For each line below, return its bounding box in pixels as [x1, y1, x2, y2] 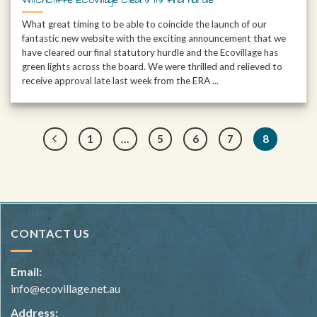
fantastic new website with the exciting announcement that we [22, 33, 287, 45]
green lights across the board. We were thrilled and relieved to [22, 61, 283, 73]
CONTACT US [11, 226, 90, 241]
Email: [11, 265, 42, 279]
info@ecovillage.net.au [11, 282, 120, 296]
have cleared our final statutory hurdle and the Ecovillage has [22, 47, 279, 59]
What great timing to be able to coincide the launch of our [22, 18, 267, 30]
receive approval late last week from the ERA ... [22, 75, 219, 87]
